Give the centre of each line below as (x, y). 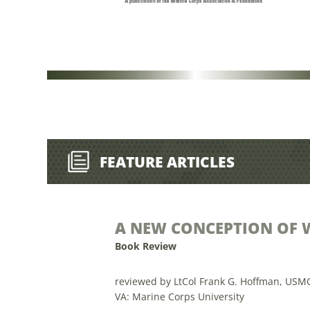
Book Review (145, 246)
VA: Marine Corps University (179, 297)
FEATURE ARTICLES (167, 162)
